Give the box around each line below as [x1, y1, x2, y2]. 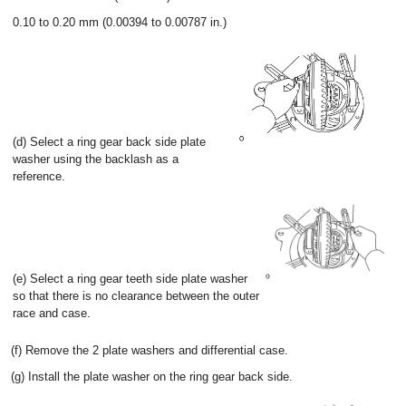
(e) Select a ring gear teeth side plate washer [13, 272, 247, 285]
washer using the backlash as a [13, 152, 179, 166]
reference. [13, 169, 65, 183]
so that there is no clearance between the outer [13, 289, 259, 303]
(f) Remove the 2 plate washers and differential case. [11, 343, 288, 357]
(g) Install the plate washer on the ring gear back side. [11, 370, 293, 383]
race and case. [13, 306, 91, 320]
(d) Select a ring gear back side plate [13, 135, 206, 149]
